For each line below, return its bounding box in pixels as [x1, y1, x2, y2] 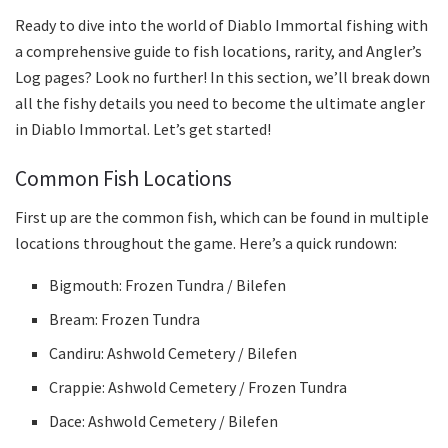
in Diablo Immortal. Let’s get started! [15, 119, 271, 139]
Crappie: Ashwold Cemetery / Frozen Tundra [49, 377, 348, 398]
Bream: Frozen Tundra [49, 309, 201, 330]
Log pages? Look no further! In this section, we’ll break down [15, 67, 430, 87]
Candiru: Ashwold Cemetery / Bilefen [49, 343, 298, 364]
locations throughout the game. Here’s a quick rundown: [15, 233, 397, 254]
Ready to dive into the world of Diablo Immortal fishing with [15, 15, 428, 35]
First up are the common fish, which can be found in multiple [15, 207, 429, 228]
